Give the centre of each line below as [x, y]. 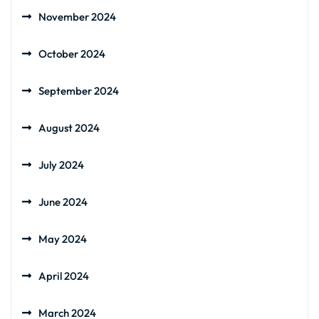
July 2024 [61, 165]
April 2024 [64, 276]
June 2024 [63, 202]
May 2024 [63, 239]
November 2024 [77, 17]
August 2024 [69, 128]
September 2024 [79, 91]
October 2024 [72, 54]
